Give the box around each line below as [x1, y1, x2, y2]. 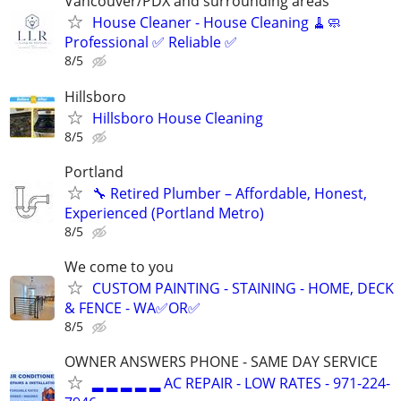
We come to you [64, 257, 174, 277]
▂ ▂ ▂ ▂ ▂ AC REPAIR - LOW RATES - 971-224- [92, 373, 390, 394]
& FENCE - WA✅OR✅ [64, 298, 200, 318]
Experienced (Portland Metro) [64, 202, 264, 223]
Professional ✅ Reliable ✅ [64, 32, 237, 53]
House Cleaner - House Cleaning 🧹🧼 [92, 13, 341, 33]
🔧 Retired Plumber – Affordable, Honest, [92, 183, 367, 203]
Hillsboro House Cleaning [92, 107, 263, 128]
